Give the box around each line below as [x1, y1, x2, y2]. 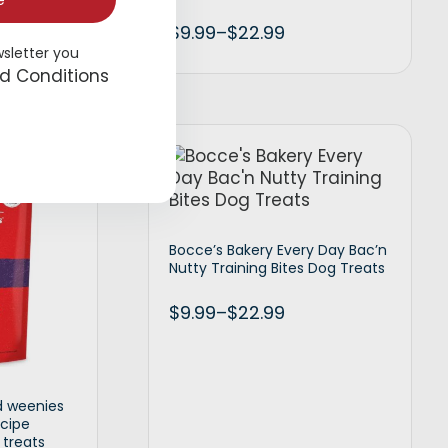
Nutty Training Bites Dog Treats [168, 258, 385, 279]
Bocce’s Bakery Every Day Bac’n [168, 240, 387, 261]
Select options [278, 139, 365, 157]
